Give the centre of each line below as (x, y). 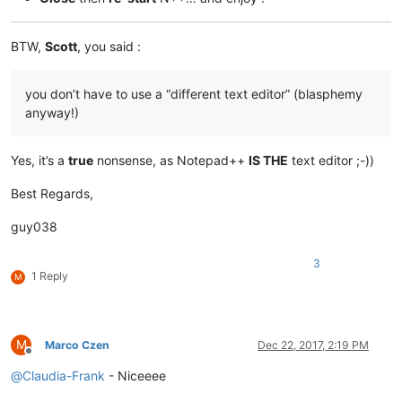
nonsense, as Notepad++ (171, 160)
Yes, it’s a (39, 160)
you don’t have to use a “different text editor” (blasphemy (194, 93)
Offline (44, 357)
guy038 (34, 226)
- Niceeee (135, 375)
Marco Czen (77, 345)
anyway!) (52, 112)
